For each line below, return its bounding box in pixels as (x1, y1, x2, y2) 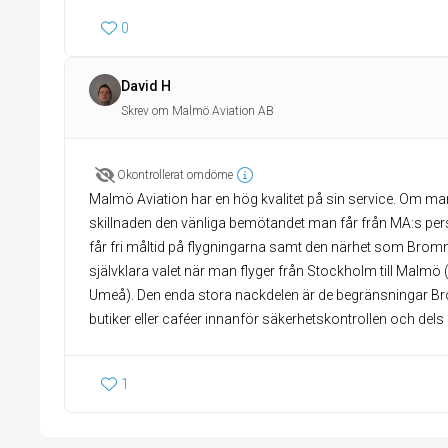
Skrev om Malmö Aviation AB (121, 104, 274, 118)
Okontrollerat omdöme (117, 168, 233, 182)
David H (121, 78, 171, 94)
